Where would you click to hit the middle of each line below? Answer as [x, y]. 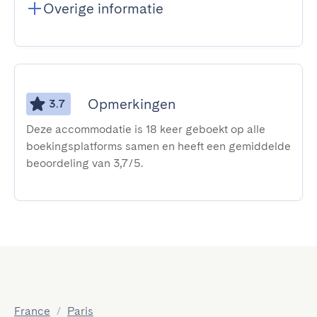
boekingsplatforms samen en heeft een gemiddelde [158, 146]
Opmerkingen [132, 104]
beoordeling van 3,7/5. [85, 163]
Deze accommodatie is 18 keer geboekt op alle [146, 129]
